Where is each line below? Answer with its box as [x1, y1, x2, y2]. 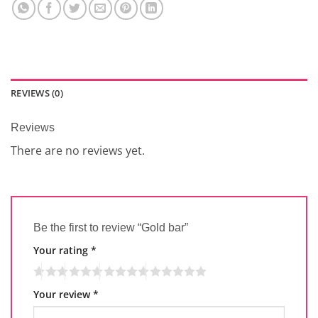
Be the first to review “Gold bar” [33, 221, 191, 234]
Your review [33, 287, 93, 301]
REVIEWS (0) [11, 87, 63, 100]
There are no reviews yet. [11, 143, 145, 159]
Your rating [33, 243, 91, 257]
